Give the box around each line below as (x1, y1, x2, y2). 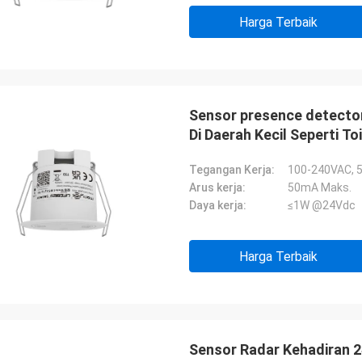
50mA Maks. (288, 181, 351, 194)
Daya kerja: (189, 199, 246, 212)
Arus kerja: (189, 181, 246, 194)
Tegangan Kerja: (189, 163, 275, 176)
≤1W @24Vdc (288, 199, 356, 212)
